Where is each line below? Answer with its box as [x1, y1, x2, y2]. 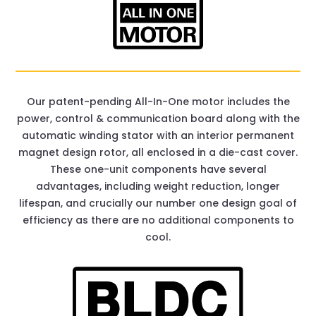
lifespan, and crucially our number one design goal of [19, 196, 297, 211]
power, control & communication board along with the [16, 111, 300, 126]
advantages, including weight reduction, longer [36, 179, 280, 194]
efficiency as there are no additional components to [22, 213, 294, 228]
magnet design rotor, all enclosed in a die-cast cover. [18, 145, 298, 160]
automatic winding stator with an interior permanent [22, 128, 294, 143]
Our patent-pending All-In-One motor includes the [26, 95, 290, 109]
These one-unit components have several [49, 162, 267, 177]
